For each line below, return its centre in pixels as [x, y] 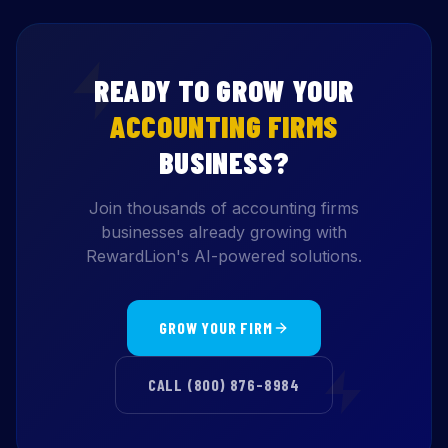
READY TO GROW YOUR [224, 90]
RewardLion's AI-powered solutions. [224, 256]
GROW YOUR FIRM [216, 327]
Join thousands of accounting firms [224, 208]
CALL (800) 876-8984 [224, 384]
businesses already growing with [224, 232]
